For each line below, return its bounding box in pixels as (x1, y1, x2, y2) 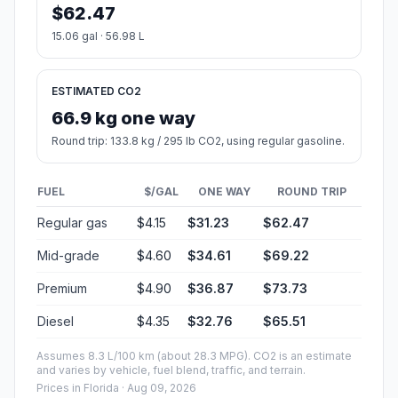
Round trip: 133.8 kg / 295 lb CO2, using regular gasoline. (52, 134, 345, 148)
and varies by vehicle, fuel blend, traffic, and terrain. (36, 363, 306, 378)
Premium (37, 281, 87, 297)
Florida (84, 381, 119, 395)
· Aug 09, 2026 (119, 381, 196, 395)
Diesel (37, 314, 74, 330)
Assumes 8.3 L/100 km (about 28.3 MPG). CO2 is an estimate (36, 349, 352, 363)
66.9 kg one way (52, 107, 195, 130)
